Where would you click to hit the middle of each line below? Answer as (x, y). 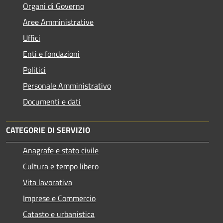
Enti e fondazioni (51, 54)
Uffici (32, 38)
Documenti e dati (52, 102)
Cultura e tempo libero (61, 167)
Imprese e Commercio (59, 198)
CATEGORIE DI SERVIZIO (48, 130)
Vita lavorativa (48, 182)
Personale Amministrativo (67, 86)
